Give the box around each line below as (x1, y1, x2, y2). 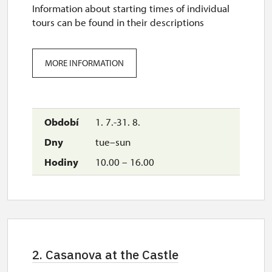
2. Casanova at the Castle (32, 246, 178, 263)
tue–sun (93, 135, 131, 148)
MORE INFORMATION (45, 57, 124, 69)
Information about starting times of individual (32, 2, 229, 15)
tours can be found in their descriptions (32, 16, 204, 29)
